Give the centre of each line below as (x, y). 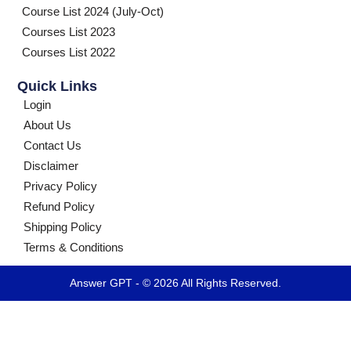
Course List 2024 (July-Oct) (93, 12)
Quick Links (57, 87)
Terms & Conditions (74, 248)
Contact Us (52, 146)
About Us (47, 126)
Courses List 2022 (69, 53)
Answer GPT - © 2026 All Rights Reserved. (175, 283)
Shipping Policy (63, 228)
